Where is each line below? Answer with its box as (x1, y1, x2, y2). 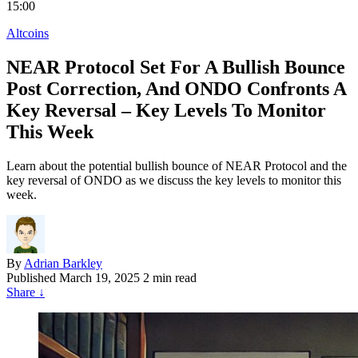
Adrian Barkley (24, 256, 102, 270)
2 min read (143, 270, 197, 284)
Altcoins (6, 26, 49, 41)
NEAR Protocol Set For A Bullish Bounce (6, 57, 345, 78)
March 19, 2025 (59, 270, 140, 284)
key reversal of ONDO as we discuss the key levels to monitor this (6, 173, 341, 187)
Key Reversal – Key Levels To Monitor (6, 100, 326, 121)
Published (6, 270, 56, 284)
